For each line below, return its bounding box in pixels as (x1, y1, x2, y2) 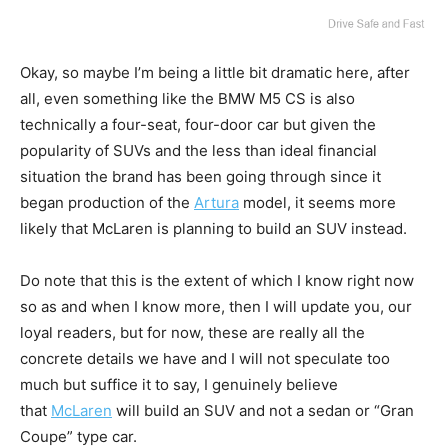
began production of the (20, 193, 194, 213)
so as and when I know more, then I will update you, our (20, 297, 412, 317)
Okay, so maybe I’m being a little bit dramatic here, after (20, 63, 410, 83)
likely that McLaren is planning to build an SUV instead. (20, 219, 407, 239)
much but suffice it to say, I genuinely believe (20, 375, 338, 395)
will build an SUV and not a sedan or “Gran (112, 401, 414, 421)
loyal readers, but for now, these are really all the (20, 323, 365, 343)
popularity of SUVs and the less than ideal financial (20, 141, 377, 161)
